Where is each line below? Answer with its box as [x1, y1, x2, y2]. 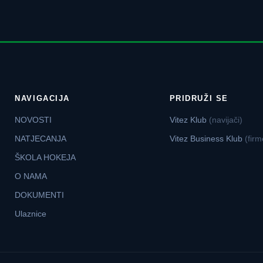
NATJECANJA [15, 134, 67, 144]
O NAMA [15, 171, 48, 181]
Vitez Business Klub [169, 134, 245, 144]
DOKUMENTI [15, 190, 65, 200]
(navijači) [208, 115, 242, 125]
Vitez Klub [169, 115, 209, 125]
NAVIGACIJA [15, 94, 70, 103]
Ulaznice [15, 209, 47, 219]
